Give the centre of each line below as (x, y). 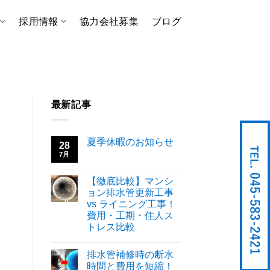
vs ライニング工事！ (131, 204)
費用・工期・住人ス (130, 215)
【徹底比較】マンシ (130, 181)
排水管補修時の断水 (130, 254)
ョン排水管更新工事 (130, 192)
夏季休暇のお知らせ (130, 142)
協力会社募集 (109, 21)
